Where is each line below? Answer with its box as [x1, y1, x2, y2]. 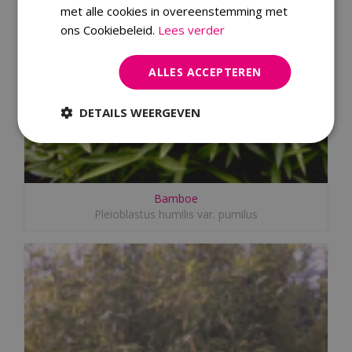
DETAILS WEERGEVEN [79, 104, 201, 120]
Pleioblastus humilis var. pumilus [94, 206, 258, 222]
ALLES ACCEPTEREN [148, 64, 262, 79]
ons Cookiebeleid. [60, 22, 159, 38]
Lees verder [158, 22, 225, 38]
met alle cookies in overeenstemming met [60, 3, 288, 19]
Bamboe [154, 190, 198, 206]
